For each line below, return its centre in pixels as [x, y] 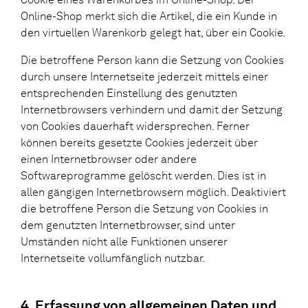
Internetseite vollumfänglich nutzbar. [113, 258]
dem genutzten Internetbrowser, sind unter [128, 225]
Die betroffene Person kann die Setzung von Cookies [152, 60]
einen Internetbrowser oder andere [109, 159]
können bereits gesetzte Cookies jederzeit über [139, 142]
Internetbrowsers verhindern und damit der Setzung [152, 109]
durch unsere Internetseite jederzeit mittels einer [144, 76]
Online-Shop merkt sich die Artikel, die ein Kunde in [149, 16]
